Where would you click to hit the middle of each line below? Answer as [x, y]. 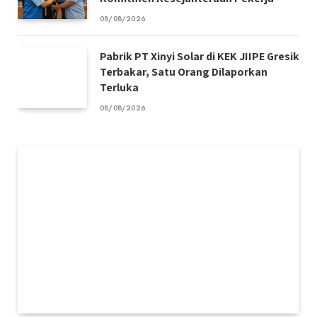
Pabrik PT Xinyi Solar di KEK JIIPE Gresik [200, 57]
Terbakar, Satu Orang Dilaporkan [184, 72]
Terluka [119, 88]
